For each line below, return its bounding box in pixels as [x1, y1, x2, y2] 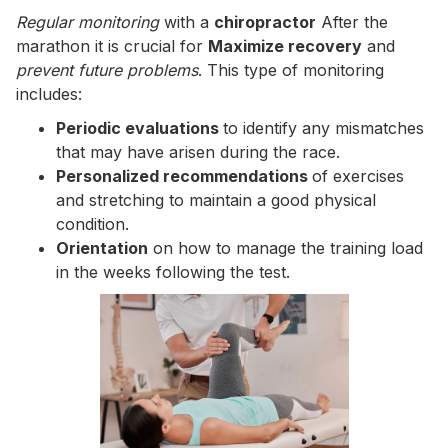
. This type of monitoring [198, 60, 384, 80]
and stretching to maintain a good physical [56, 190, 376, 210]
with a [159, 12, 214, 32]
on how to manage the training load [148, 238, 423, 258]
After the [316, 12, 388, 32]
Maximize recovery [208, 36, 362, 56]
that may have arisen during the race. [56, 142, 340, 162]
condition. [56, 214, 129, 234]
